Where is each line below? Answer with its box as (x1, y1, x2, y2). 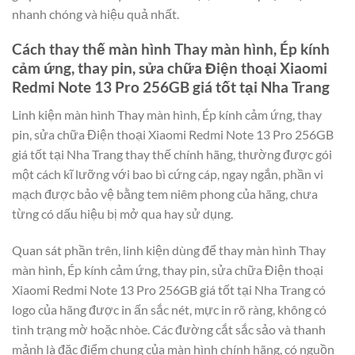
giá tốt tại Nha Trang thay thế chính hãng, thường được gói (12, 147, 332, 162)
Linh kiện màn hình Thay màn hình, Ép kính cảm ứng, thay (12, 107, 322, 123)
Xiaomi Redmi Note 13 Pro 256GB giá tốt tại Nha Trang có (12, 281, 326, 297)
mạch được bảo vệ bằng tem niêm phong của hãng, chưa (12, 186, 318, 202)
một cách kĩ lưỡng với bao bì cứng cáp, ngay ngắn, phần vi (12, 166, 323, 182)
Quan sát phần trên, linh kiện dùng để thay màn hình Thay (12, 242, 326, 258)
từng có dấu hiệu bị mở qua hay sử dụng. (12, 206, 233, 222)
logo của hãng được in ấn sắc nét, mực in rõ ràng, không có (12, 301, 326, 317)
